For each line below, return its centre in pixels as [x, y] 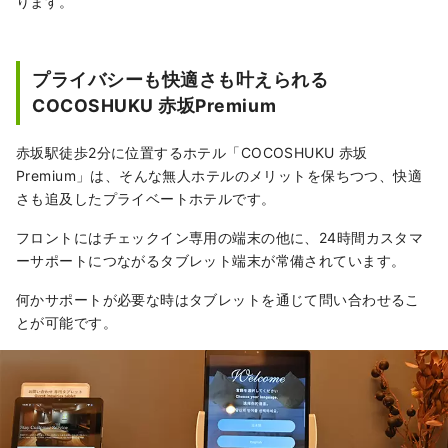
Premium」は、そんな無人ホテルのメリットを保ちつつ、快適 [219, 175]
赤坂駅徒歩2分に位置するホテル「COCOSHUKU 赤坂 [192, 152]
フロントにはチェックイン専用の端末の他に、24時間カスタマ [220, 237]
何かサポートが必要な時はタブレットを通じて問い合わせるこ [218, 299]
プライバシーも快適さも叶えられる [189, 79]
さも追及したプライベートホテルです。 [146, 198]
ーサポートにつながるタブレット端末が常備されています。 [211, 260]
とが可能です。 [66, 322]
